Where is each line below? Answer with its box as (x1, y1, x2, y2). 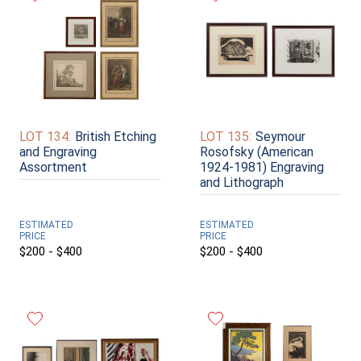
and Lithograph (200, 174, 284, 190)
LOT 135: (200, 128, 251, 144)
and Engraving (19, 143, 97, 160)
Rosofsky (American (200, 143, 313, 160)
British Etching (75, 128, 156, 144)
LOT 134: (19, 128, 71, 144)
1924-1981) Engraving (200, 159, 324, 175)
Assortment (19, 159, 87, 175)
